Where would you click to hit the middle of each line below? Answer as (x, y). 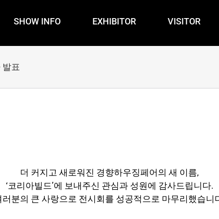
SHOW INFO (37, 21)
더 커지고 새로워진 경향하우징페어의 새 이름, (109, 172)
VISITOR (184, 21)
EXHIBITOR (114, 21)
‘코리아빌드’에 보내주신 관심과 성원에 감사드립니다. (109, 185)
